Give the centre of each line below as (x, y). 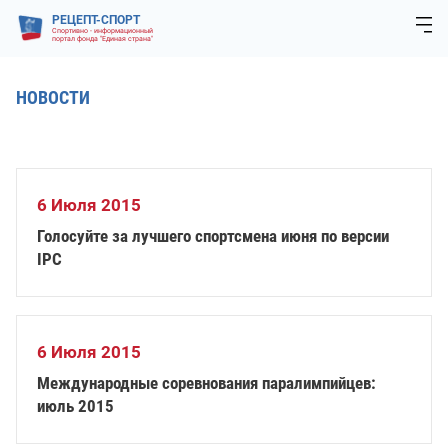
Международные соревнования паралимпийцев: (206, 383)
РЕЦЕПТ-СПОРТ (96, 20)
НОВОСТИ (53, 97)
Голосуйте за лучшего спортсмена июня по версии (213, 236)
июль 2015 (75, 406)
